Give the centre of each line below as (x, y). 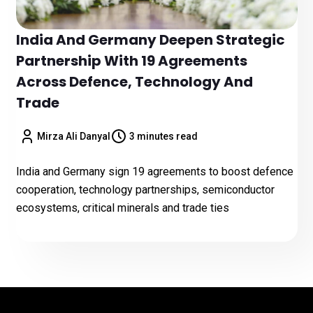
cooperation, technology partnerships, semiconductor (145, 190)
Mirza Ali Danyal (74, 136)
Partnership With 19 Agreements (131, 61)
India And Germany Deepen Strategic (150, 40)
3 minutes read (163, 136)
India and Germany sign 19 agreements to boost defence (154, 172)
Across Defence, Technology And (134, 82)
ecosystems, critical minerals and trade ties (122, 208)
